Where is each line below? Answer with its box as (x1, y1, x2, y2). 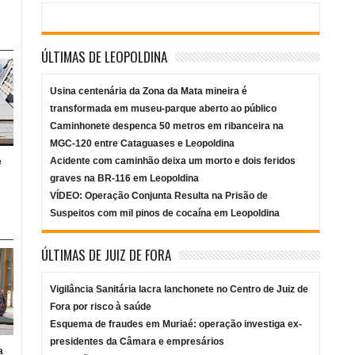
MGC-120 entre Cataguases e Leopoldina (50, 138, 235, 150)
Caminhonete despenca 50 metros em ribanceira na (50, 120, 284, 132)
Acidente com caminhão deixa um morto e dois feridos (50, 155, 296, 167)
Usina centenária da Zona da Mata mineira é (50, 86, 248, 97)
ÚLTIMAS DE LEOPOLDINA (41, 47, 168, 67)
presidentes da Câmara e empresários (50, 336, 225, 348)
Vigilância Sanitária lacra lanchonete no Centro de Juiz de (50, 284, 309, 296)
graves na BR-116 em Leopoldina (50, 173, 200, 185)
